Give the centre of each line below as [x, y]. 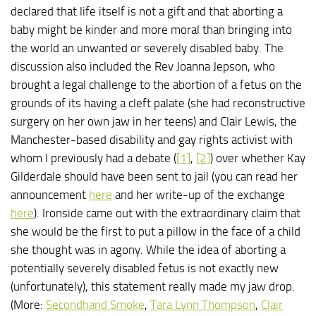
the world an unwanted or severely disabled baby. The [147, 48]
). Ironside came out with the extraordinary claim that [167, 213]
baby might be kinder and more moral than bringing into [151, 30]
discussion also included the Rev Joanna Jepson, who [143, 66]
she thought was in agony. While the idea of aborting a [148, 250]
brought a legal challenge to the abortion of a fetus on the [156, 85]
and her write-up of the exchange [199, 195]
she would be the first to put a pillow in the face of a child [156, 231]
